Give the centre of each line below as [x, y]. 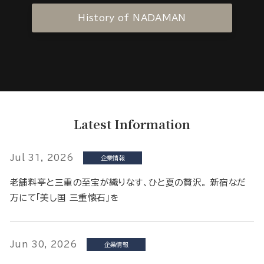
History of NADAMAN [132, 18]
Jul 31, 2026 [42, 157]
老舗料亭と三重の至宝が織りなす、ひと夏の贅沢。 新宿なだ [128, 182]
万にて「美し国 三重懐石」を [65, 197]
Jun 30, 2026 [44, 244]
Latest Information [132, 123]
